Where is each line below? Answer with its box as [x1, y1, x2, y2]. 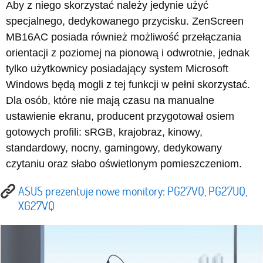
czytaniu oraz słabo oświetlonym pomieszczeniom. [6, 158, 242, 170]
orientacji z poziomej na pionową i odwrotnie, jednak [6, 47, 249, 59]
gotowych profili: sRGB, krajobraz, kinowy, [6, 126, 203, 139]
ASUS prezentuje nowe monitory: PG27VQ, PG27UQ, [18, 183, 247, 199]
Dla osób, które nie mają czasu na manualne [6, 95, 214, 107]
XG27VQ [18, 198, 55, 214]
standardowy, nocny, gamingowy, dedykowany [6, 142, 222, 154]
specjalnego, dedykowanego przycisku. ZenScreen [6, 15, 244, 28]
